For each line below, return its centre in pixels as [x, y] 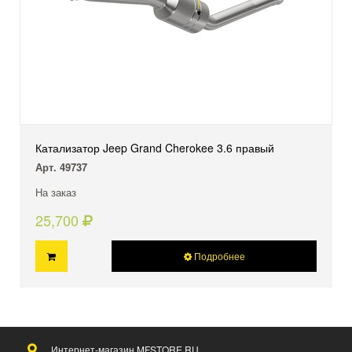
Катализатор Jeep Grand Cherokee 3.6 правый [155, 148]
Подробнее [218, 256]
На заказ [56, 192]
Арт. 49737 [61, 167]
